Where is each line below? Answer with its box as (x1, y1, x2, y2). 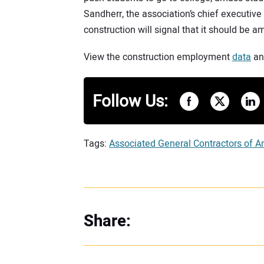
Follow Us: (93, 90, 168, 114)
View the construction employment (84, 50, 232, 65)
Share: (84, 209, 131, 234)
